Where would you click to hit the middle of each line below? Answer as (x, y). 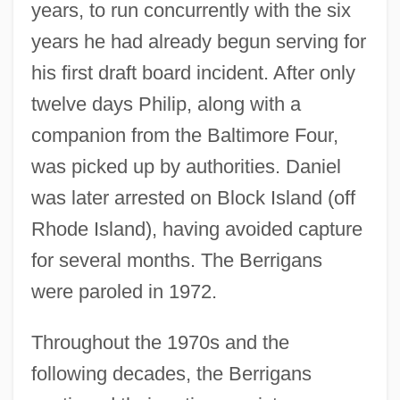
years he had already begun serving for (198, 41)
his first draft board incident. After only (193, 72)
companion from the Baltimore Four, (184, 135)
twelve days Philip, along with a (166, 104)
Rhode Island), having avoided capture (196, 229)
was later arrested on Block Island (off (193, 197)
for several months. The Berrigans (176, 260)
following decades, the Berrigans (171, 373)
